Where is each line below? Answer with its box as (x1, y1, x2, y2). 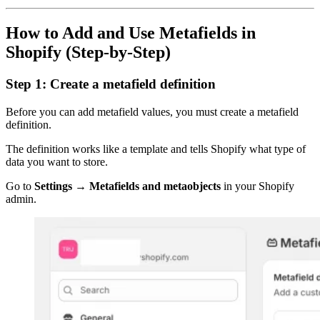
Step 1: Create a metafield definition (6, 76, 216, 91)
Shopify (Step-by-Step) (6, 42, 171, 61)
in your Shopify (221, 179, 294, 192)
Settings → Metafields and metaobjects (34, 179, 221, 192)
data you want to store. (6, 155, 108, 168)
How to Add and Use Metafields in (6, 23, 256, 42)
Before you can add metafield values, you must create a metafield (6, 105, 299, 118)
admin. (6, 192, 36, 205)
